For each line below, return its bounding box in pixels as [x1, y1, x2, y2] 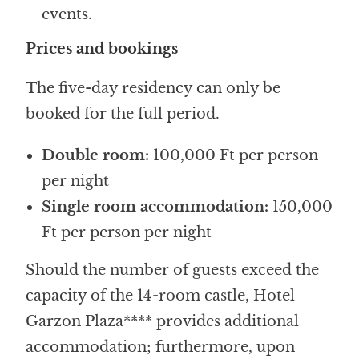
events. [42, 5, 93, 23]
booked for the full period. [26, 104, 220, 123]
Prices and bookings [26, 39, 179, 58]
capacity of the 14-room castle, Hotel [26, 286, 296, 305]
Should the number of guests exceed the [26, 260, 320, 279]
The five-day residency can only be [26, 79, 281, 97]
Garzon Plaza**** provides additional [26, 312, 300, 330]
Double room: [42, 146, 150, 164]
